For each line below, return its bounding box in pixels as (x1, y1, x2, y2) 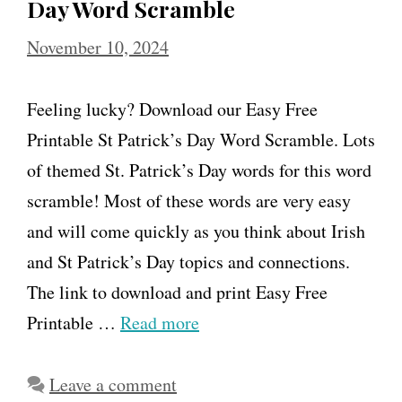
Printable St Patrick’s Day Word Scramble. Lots (27, 127, 375, 153)
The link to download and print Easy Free (27, 280, 328, 305)
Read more (120, 310, 199, 336)
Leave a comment (49, 372, 177, 398)
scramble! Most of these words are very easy (27, 188, 351, 214)
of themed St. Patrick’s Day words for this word (27, 158, 371, 183)
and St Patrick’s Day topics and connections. (27, 249, 350, 275)
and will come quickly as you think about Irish (27, 219, 365, 244)
